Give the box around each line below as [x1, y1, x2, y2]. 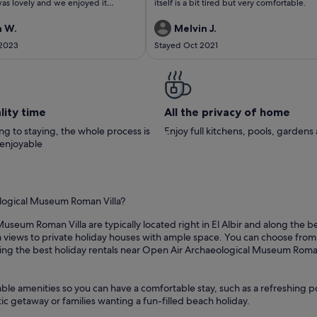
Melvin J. [174, 21, 217, 35]
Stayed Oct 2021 [154, 39, 218, 51]
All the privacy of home [164, 104, 290, 119]
